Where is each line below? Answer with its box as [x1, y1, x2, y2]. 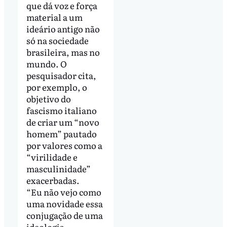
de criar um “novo [26, 115, 99, 128]
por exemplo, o [26, 80, 87, 93]
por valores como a [26, 138, 102, 152]
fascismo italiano [26, 103, 97, 117]
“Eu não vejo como [26, 185, 101, 198]
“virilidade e [26, 150, 78, 163]
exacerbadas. [26, 173, 81, 186]
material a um [26, 10, 83, 23]
